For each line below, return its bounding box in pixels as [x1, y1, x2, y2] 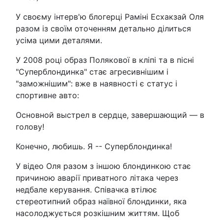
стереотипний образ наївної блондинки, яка [16, 196, 187, 206]
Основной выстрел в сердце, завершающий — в [16, 110, 204, 120]
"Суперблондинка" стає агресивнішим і [16, 66, 168, 77]
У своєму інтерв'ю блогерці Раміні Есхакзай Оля [16, 11, 204, 22]
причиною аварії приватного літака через [16, 172, 178, 183]
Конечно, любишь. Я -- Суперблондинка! [16, 141, 172, 151]
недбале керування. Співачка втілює [16, 184, 157, 194]
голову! [16, 121, 44, 132]
